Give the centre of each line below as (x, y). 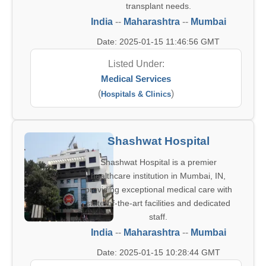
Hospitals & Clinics (136, 94)
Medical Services (136, 79)
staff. (158, 217)
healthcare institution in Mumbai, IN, (158, 176)
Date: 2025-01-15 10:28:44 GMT (158, 252)
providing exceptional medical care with (158, 189)
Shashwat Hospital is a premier (158, 162)
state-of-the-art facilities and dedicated (158, 203)
